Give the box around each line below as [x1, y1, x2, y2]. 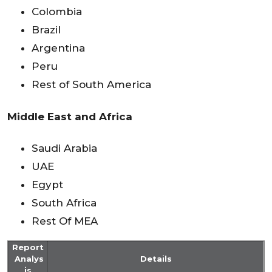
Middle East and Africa [7, 110, 132, 123]
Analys [12, 254, 44, 264]
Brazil [32, 23, 61, 36]
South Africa [32, 197, 97, 209]
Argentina [32, 41, 85, 54]
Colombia [32, 5, 82, 18]
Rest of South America [32, 78, 151, 90]
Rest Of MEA [32, 215, 98, 228]
